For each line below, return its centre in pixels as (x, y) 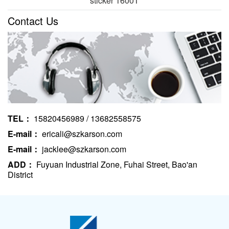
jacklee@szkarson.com (83, 149)
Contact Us (33, 20)
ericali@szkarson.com (81, 133)
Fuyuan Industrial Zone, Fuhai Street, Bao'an (116, 164)
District (20, 174)
